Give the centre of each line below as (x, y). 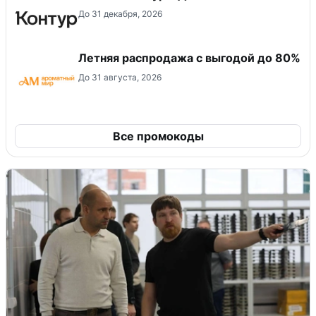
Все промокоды (158, 136)
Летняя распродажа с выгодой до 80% (189, 57)
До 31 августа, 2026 (120, 77)
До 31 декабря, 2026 (120, 13)
